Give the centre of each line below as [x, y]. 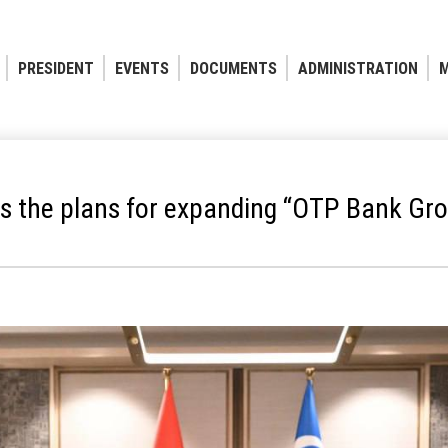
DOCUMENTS [233, 68]
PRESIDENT [55, 68]
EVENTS [141, 68]
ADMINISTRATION [357, 68]
